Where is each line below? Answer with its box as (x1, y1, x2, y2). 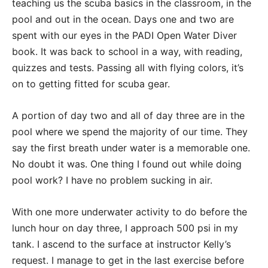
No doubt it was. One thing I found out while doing (12, 158, 242, 170)
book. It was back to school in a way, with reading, (12, 45, 242, 58)
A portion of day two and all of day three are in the (12, 109, 245, 122)
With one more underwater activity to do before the (12, 206, 247, 218)
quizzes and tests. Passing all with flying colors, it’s (12, 62, 243, 74)
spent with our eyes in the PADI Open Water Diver (12, 29, 237, 42)
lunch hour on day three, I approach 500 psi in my (12, 222, 238, 234)
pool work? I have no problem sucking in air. (12, 174, 212, 187)
